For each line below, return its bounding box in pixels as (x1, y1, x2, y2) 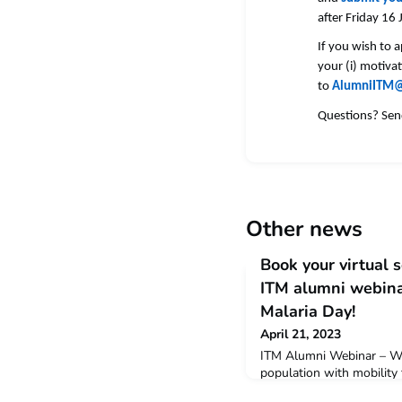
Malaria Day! (260, 301, 355, 323)
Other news (246, 214, 363, 244)
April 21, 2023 (260, 326, 341, 344)
